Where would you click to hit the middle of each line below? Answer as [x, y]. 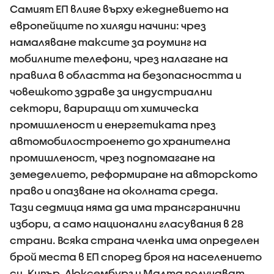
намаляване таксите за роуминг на [108, 42]
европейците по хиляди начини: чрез [108, 25]
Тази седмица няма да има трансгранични [125, 207]
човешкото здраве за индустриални [111, 91]
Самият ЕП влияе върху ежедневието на [119, 9]
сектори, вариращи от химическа [104, 108]
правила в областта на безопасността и [126, 75]
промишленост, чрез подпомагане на [113, 157]
